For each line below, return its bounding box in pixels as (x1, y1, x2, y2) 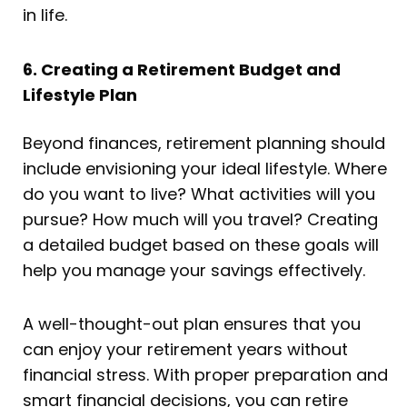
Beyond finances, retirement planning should (23, 131, 385, 154)
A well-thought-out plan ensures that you (23, 313, 361, 336)
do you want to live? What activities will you (23, 182, 375, 205)
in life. (23, 4, 67, 27)
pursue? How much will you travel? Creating (23, 207, 378, 231)
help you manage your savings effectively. (23, 258, 365, 282)
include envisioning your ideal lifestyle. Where (23, 156, 387, 180)
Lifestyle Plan (23, 83, 137, 106)
